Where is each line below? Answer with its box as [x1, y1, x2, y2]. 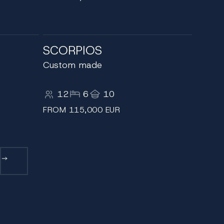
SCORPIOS [43, 42, 102, 58]
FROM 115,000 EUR [43, 104, 120, 115]
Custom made [43, 59, 102, 71]
